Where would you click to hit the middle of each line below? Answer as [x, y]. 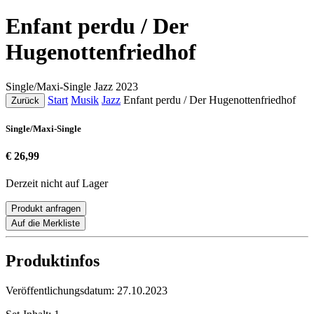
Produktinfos [53, 261]
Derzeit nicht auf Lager [57, 184]
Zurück [25, 100]
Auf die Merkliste [46, 224]
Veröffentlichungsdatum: [61, 291]
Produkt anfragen [46, 209]
